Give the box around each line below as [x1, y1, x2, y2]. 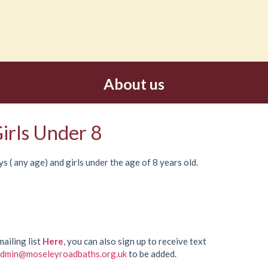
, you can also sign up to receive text [63, 236, 206, 246]
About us [103, 75, 165, 93]
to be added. [127, 248, 176, 259]
